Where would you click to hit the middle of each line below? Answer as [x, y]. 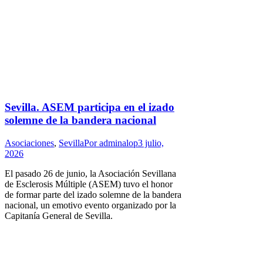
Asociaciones [29, 143]
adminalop [119, 143]
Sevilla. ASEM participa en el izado [90, 107]
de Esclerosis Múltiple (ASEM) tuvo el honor [89, 184]
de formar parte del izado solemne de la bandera [93, 194]
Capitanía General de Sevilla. [59, 215]
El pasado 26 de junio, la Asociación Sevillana [90, 173]
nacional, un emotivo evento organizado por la [90, 205]
